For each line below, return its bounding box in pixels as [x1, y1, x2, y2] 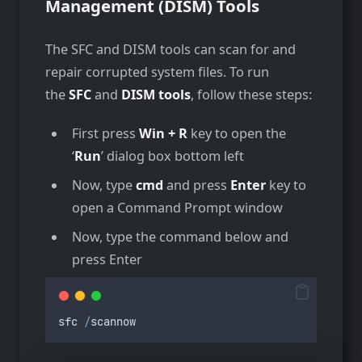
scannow [90, 314, 136, 330]
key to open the [187, 124, 286, 142]
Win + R [135, 124, 187, 142]
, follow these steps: [191, 85, 312, 103]
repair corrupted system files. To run [45, 62, 269, 81]
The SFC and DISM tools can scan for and [45, 40, 296, 58]
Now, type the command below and [71, 228, 288, 246]
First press [71, 124, 136, 142]
